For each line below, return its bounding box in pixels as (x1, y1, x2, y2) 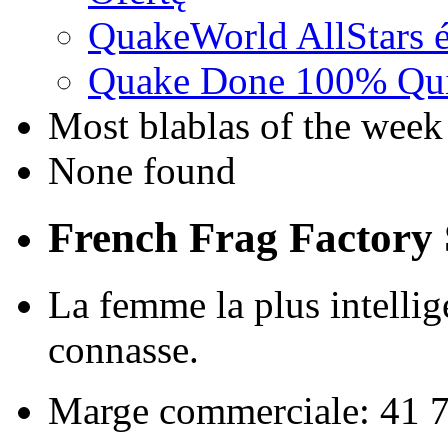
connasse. (48, 328, 199, 372)
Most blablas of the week (48, 104, 443, 148)
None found (48, 149, 236, 193)
